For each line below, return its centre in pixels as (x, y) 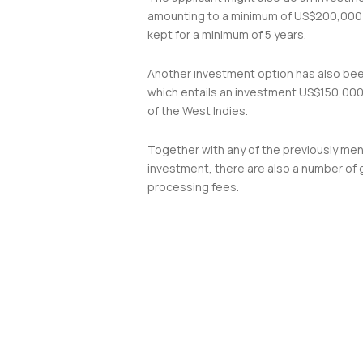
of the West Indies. (199, 110)
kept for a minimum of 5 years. (227, 34)
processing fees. (193, 186)
